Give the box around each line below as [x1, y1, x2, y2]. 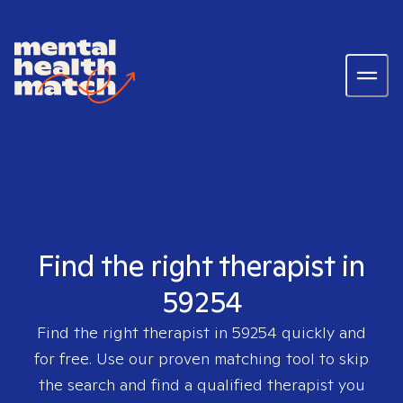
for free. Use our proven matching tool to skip [34, 348, 369, 369]
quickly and [277, 322, 366, 343]
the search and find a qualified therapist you [38, 374, 365, 395]
